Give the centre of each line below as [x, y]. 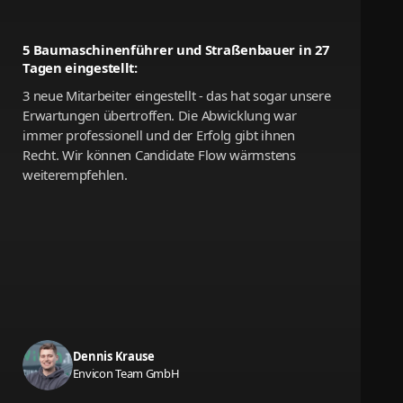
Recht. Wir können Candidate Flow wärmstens [159, 154]
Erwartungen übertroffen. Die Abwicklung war [160, 115]
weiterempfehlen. [75, 174]
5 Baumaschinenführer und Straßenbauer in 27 [176, 49]
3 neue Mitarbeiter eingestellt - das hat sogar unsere [177, 95]
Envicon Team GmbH [126, 373]
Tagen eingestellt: [80, 67]
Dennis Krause [113, 356]
